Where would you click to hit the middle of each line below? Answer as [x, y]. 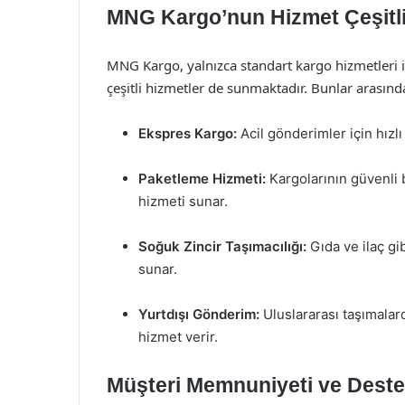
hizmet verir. [178, 337]
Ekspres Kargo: [188, 133]
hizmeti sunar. [183, 201]
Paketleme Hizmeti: [202, 179]
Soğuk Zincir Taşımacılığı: [222, 246]
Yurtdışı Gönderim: [199, 314]
